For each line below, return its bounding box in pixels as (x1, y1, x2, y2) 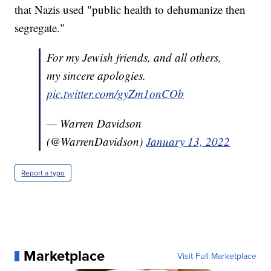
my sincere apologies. (47, 68, 146, 83)
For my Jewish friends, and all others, (47, 50, 222, 65)
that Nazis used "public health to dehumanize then (15, 2, 246, 18)
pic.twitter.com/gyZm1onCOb (47, 86, 184, 102)
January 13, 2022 (146, 134, 230, 149)
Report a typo (21, 168, 65, 178)
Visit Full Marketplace (177, 250, 256, 263)
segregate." (15, 20, 65, 36)
